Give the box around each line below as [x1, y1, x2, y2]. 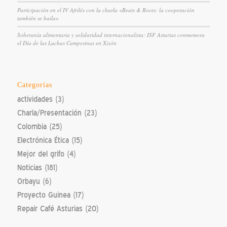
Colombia [17, 122, 47, 131]
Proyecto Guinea [17, 190, 70, 200]
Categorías [17, 80, 52, 89]
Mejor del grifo [17, 149, 64, 159]
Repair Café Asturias [17, 204, 83, 213]
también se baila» [17, 14, 59, 22]
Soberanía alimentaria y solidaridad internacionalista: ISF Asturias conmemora [17, 30, 205, 39]
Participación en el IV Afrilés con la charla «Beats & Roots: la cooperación [17, 6, 195, 14]
